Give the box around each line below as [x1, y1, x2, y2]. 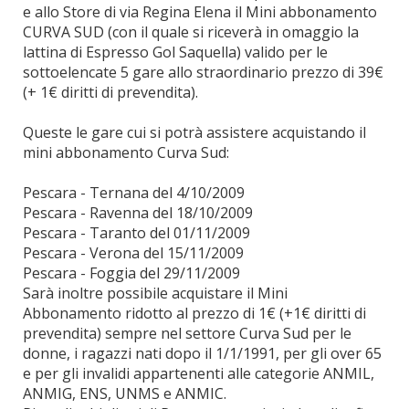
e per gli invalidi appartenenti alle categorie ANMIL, [23, 363, 374, 383]
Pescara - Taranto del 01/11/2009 [23, 223, 250, 243]
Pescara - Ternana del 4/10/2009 [23, 183, 245, 203]
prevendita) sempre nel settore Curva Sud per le [23, 323, 351, 343]
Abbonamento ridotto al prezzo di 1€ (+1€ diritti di [23, 303, 366, 323]
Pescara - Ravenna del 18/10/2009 [23, 203, 253, 223]
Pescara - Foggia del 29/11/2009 [23, 263, 240, 283]
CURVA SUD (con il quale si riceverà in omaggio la [23, 22, 359, 42]
